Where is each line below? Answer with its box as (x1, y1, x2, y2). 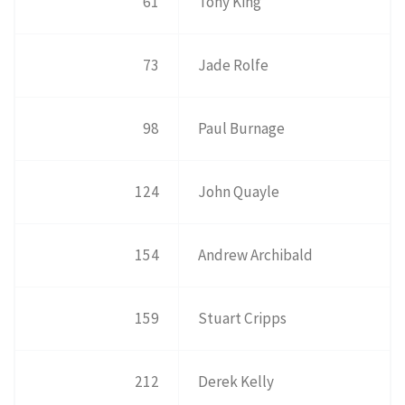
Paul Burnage (198, 118, 286, 139)
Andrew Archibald (198, 245, 314, 266)
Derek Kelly (198, 372, 275, 392)
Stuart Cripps (198, 308, 287, 329)
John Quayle (198, 182, 280, 202)
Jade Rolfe (198, 55, 269, 76)
